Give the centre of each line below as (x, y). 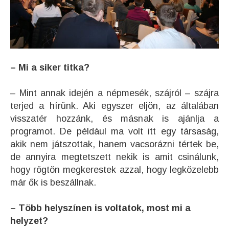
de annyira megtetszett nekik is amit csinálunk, (114, 157)
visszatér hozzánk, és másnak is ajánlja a (114, 118)
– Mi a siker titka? (50, 67)
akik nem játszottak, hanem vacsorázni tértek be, (114, 144)
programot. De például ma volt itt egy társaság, (114, 131)
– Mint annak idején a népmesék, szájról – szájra (114, 93)
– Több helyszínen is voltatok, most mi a (100, 208)
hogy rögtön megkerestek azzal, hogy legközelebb (114, 169)
